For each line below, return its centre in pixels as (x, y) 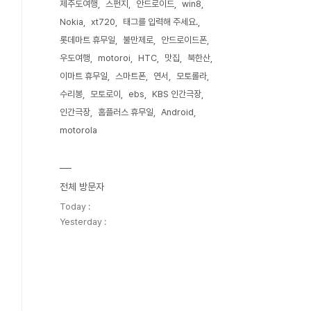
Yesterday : (83, 222)
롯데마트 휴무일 (87, 40)
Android (177, 112)
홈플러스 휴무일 (126, 112)
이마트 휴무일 (84, 76)
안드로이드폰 (184, 40)
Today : (75, 207)
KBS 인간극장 (177, 94)
